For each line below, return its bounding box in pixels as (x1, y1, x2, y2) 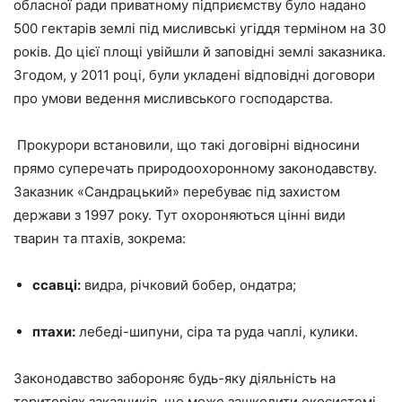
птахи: (32, 322, 75, 340)
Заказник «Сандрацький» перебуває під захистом (13, 182, 340, 200)
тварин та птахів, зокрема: (13, 229, 186, 247)
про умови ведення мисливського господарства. (13, 89, 333, 107)
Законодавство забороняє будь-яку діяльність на (13, 369, 336, 387)
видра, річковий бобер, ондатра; (81, 275, 296, 293)
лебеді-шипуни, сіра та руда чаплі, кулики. (75, 322, 358, 340)
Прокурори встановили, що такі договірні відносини (13, 135, 360, 153)
